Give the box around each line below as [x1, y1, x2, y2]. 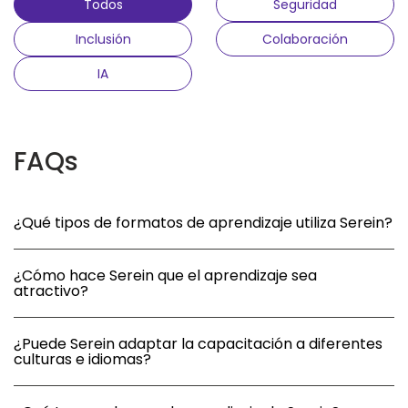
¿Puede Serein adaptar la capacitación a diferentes [14, 333, 382, 355]
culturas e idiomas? [14, 349, 151, 371]
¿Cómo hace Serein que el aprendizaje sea [14, 265, 317, 287]
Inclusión [75, 30, 131, 49]
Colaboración [261, 30, 348, 49]
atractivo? [14, 280, 88, 302]
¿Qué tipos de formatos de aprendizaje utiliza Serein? [14, 212, 393, 234]
